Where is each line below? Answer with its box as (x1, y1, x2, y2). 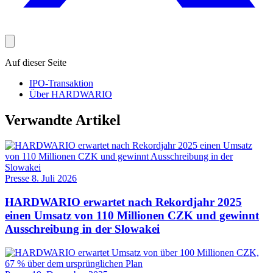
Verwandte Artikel (5, 112, 121, 128)
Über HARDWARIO (29, 88, 112, 99)
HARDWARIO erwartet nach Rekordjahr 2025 (5, 196, 242, 209)
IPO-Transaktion (29, 77, 93, 88)
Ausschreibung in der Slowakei (5, 222, 160, 236)
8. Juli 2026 (32, 173, 77, 184)
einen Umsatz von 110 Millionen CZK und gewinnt (5, 209, 259, 222)
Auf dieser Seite (5, 57, 66, 68)
